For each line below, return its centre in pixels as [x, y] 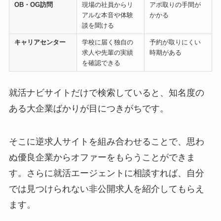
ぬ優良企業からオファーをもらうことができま [102, 158]
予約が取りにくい [175, 42]
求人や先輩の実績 [107, 52]
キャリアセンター [40, 42]
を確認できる [101, 63]
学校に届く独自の [107, 42]
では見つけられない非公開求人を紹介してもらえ [106, 189]
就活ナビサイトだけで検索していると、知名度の [106, 92]
